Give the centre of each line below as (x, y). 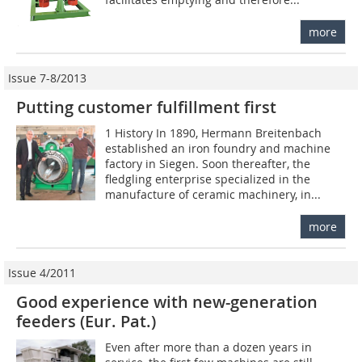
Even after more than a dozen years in (209, 347)
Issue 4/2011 (42, 272)
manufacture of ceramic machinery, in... (213, 194)
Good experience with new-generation (167, 301)
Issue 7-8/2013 (47, 78)
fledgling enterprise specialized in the (208, 179)
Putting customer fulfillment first (146, 107)
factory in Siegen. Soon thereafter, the (208, 163)
